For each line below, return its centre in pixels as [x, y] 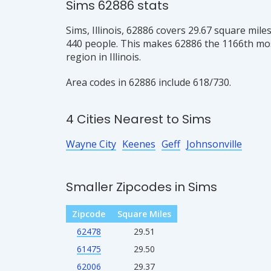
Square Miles [144, 214]
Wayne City [91, 144]
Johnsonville [214, 144]
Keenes [139, 144]
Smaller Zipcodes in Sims [142, 187]
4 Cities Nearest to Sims [139, 119]
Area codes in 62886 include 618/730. [149, 82]
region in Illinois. [103, 57]
